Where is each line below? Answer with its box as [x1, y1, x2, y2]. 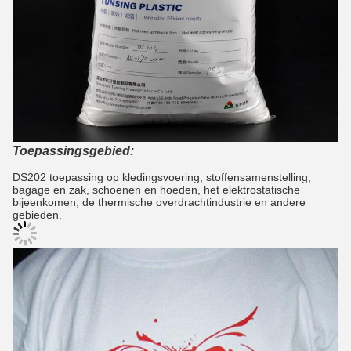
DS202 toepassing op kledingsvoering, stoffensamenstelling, [13, 171, 311, 184]
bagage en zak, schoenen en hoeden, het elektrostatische [13, 183, 300, 197]
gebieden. [13, 208, 62, 222]
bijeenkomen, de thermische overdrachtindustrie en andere [13, 196, 306, 209]
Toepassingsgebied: [13, 144, 134, 158]
